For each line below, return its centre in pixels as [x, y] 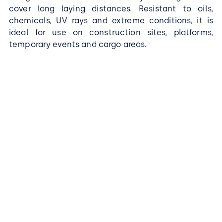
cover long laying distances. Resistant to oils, [111, 8]
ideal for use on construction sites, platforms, [111, 32]
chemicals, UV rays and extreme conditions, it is [111, 20]
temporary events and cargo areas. [78, 44]
